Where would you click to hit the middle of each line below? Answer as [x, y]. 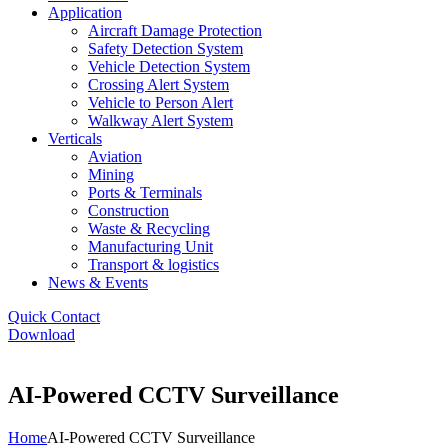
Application [85, 12]
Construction [128, 210]
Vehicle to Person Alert [160, 102]
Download [41, 334]
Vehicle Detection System [169, 66]
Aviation [115, 156]
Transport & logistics [153, 264]
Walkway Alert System [160, 120]
